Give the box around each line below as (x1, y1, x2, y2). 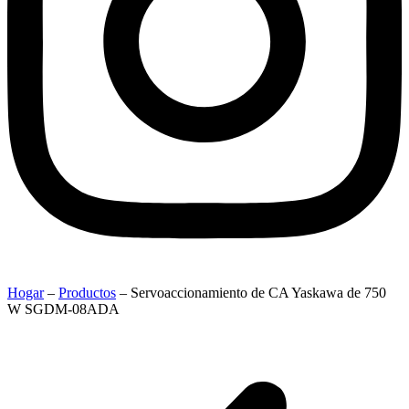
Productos (58, 285, 116, 301)
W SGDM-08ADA (7, 301, 120, 318)
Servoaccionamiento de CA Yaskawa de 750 (131, 285, 386, 301)
